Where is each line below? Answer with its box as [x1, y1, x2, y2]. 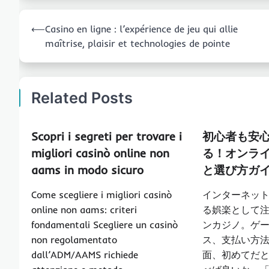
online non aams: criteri [31, 204, 137, 216]
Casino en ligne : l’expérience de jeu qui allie [45, 23, 238, 35]
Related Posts [31, 89, 133, 107]
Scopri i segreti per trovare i [31, 129, 182, 144]
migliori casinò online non [31, 146, 169, 161]
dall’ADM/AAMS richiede [31, 249, 138, 261]
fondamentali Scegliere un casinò [31, 219, 178, 231]
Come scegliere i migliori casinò [31, 189, 172, 201]
